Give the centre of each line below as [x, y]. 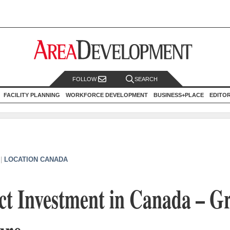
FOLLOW [85, 79]
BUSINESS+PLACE [179, 95]
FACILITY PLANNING [32, 95]
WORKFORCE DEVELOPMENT [107, 95]
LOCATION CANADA [36, 159]
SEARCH [146, 79]
